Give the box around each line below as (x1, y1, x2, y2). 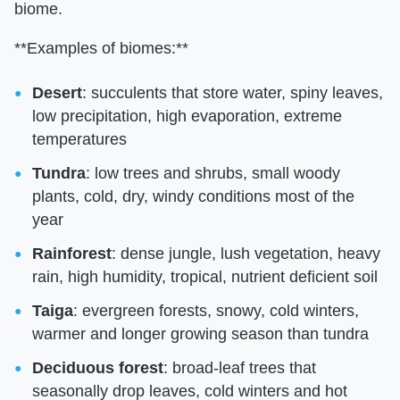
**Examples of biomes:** (14, 39, 188, 57)
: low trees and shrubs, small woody (86, 164, 340, 182)
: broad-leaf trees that (163, 359, 316, 377)
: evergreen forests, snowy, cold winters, (73, 302, 359, 320)
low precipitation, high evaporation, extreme (32, 107, 342, 125)
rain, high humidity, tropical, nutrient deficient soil (32, 268, 378, 286)
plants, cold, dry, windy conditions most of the (32, 187, 354, 205)
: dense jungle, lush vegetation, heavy (112, 245, 380, 262)
